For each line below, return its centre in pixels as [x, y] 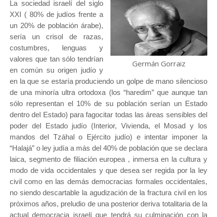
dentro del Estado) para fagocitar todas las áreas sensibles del [108, 115]
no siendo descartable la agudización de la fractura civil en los [108, 193]
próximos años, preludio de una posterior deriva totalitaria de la [108, 204]
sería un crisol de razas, [56, 37]
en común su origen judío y [56, 70]
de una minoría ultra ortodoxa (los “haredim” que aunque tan [108, 93]
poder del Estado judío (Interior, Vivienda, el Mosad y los [108, 126]
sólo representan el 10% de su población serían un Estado [108, 104]
